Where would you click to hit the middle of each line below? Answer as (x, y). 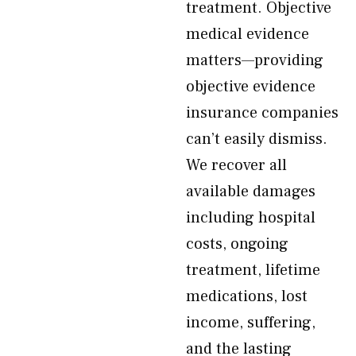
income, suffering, (251, 323)
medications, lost (247, 296)
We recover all (236, 165)
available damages (251, 192)
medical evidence (248, 34)
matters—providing (255, 60)
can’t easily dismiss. (257, 139)
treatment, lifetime (253, 270)
